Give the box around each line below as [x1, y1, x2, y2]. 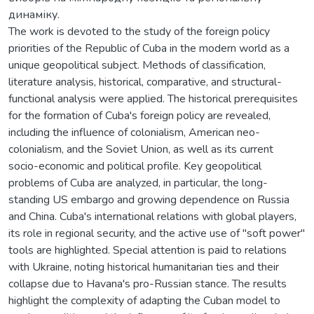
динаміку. [8, 6, 60, 22]
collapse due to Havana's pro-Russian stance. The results [8, 275, 287, 292]
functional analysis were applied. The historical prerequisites [8, 90, 298, 107]
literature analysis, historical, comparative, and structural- [8, 74, 282, 90]
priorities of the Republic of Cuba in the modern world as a [8, 40, 289, 56]
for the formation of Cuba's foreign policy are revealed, [8, 107, 271, 123]
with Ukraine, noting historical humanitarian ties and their [8, 259, 279, 275]
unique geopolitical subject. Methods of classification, [8, 57, 266, 73]
